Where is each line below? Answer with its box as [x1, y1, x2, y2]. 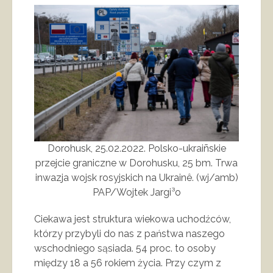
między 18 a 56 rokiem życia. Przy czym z [34, 257, 221, 269]
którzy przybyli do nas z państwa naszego [34, 227, 225, 239]
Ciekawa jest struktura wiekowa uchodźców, [34, 213, 231, 225]
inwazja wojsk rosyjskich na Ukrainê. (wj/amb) [35, 171, 238, 183]
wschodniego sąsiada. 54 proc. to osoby [34, 242, 216, 254]
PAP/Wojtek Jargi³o [92, 186, 181, 198]
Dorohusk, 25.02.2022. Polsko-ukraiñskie [47, 142, 226, 154]
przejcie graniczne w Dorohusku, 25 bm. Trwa [35, 157, 238, 169]
